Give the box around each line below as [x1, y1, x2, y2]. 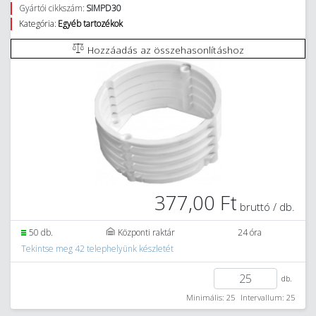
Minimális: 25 [186, 292, 235, 303]
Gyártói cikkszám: [19, 2, 85, 14]
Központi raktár [118, 226, 176, 238]
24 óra [238, 226, 262, 238]
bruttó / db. [240, 200, 295, 214]
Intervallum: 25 [241, 292, 295, 303]
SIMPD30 [86, 2, 121, 14]
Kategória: [19, 18, 56, 30]
